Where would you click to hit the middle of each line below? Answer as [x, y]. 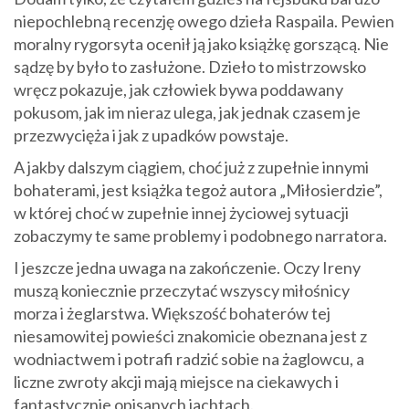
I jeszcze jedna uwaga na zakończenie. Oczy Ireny [187, 267]
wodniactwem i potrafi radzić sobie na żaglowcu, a [189, 358]
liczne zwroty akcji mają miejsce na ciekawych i [176, 381]
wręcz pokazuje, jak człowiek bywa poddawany [178, 89]
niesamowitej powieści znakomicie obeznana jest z [190, 336]
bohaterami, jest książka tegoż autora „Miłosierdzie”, [198, 189]
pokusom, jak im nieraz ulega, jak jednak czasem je [187, 112]
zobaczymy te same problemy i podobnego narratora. [200, 235]
